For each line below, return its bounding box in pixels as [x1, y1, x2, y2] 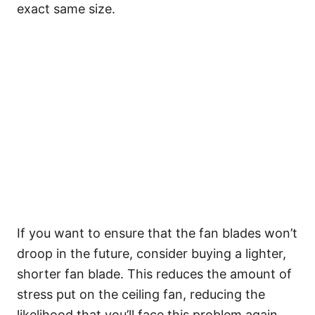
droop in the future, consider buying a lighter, [17, 246, 286, 261]
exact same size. [17, 1, 115, 16]
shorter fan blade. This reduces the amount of [17, 266, 292, 281]
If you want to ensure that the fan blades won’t [17, 226, 297, 240]
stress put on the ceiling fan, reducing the [17, 287, 265, 302]
